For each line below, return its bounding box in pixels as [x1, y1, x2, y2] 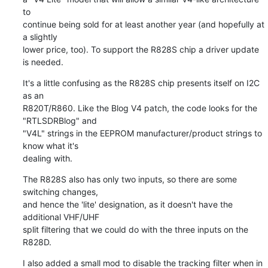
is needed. [22, 56, 63, 67]
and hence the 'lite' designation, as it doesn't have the [22, 199, 233, 209]
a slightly [22, 31, 57, 42]
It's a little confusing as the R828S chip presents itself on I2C [22, 77, 260, 88]
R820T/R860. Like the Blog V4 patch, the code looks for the [22, 102, 257, 113]
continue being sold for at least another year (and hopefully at [22, 19, 264, 29]
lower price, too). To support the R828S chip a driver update [22, 44, 259, 54]
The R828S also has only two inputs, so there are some [22, 173, 237, 184]
